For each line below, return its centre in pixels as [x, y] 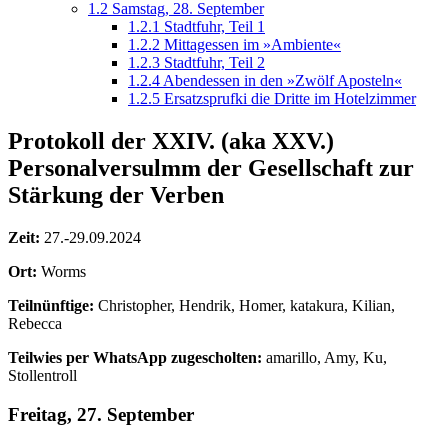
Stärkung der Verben [116, 194]
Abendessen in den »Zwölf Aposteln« [282, 80]
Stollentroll [42, 375]
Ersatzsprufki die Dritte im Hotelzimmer [290, 98]
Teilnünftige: [51, 305]
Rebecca [35, 323]
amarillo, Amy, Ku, [324, 357]
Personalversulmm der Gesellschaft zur [211, 167]
